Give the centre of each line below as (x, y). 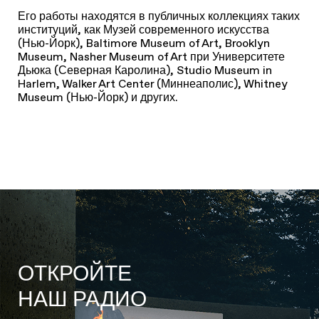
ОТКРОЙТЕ (75, 273)
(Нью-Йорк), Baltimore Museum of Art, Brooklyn (144, 43)
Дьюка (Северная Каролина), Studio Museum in (145, 70)
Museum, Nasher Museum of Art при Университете (151, 57)
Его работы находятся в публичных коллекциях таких (159, 16)
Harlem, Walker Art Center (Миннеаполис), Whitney (152, 84)
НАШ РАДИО (82, 299)
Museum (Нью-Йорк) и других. (98, 97)
